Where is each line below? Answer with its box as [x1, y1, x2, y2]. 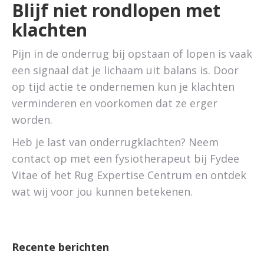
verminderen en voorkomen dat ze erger [12, 96, 217, 110]
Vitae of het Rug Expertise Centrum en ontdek [12, 168, 246, 182]
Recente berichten [12, 240, 109, 254]
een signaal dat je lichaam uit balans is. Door [12, 63, 239, 77]
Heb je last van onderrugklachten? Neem [12, 135, 219, 149]
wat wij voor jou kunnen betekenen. [12, 184, 193, 199]
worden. [12, 113, 52, 127]
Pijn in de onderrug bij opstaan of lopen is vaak [12, 47, 252, 61]
